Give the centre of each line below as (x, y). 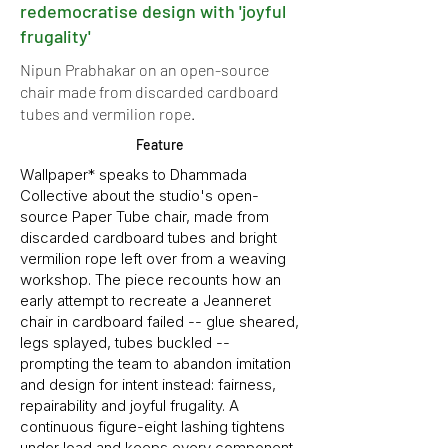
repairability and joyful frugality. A (129, 405)
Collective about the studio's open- (139, 195)
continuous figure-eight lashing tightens (152, 426)
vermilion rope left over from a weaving (153, 258)
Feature (160, 144)
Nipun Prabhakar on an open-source (144, 69)
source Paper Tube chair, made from (144, 216)
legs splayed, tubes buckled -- (125, 342)
